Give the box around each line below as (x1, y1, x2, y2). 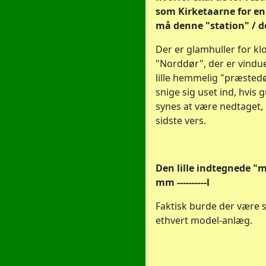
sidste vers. (156, 114, 206, 127)
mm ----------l (156, 176, 210, 189)
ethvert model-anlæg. (156, 214, 255, 227)
